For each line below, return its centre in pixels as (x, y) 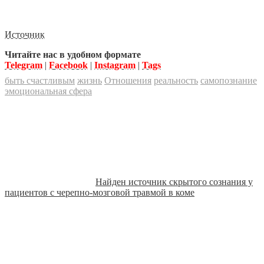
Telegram (24, 65)
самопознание (229, 81)
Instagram (115, 65)
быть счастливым (40, 81)
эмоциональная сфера (48, 91)
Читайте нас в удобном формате (73, 55)
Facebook (68, 65)
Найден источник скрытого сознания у (174, 182)
